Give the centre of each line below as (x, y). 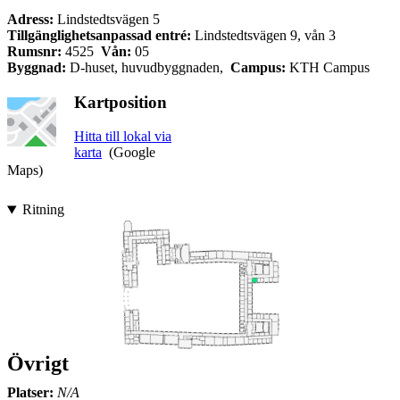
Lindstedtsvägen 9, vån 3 (263, 35)
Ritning (43, 210)
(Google (132, 153)
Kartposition (121, 102)
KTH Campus (329, 67)
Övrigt (38, 364)
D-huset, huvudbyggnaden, (146, 67)
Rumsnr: (36, 51)
